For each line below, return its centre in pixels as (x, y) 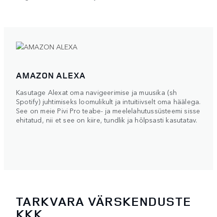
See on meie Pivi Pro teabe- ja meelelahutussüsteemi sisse (108, 111)
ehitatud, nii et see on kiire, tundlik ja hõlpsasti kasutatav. (107, 120)
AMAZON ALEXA (51, 75)
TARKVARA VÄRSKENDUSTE (104, 201)
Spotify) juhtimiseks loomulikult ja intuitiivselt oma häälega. (108, 101)
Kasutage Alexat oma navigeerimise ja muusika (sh (97, 92)
